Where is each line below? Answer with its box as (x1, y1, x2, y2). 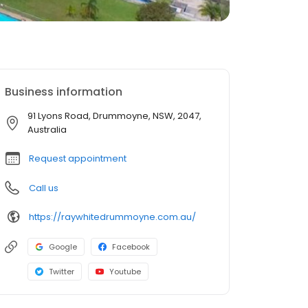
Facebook (112, 241, 150, 252)
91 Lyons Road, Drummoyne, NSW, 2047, (27, 109, 201, 122)
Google (49, 241, 77, 252)
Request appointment (29, 152, 126, 165)
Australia (27, 123, 67, 136)
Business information (5, 84, 122, 100)
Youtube (109, 266, 141, 277)
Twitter (49, 266, 74, 277)
